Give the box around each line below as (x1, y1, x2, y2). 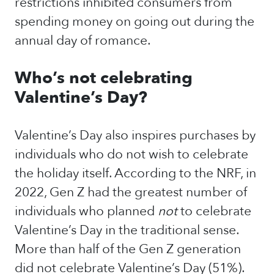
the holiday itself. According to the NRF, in (15, 165, 256, 182)
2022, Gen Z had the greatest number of (15, 183, 247, 201)
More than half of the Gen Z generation (15, 240, 241, 258)
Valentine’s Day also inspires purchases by (15, 127, 256, 144)
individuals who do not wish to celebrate (15, 146, 248, 163)
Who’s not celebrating (15, 67, 193, 89)
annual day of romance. (15, 32, 150, 50)
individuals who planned (15, 202, 155, 220)
